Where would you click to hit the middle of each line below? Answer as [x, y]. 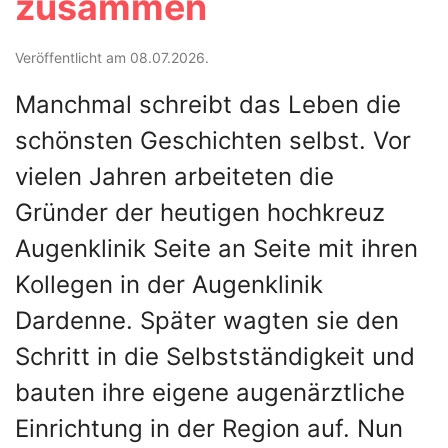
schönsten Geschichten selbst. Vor [213, 140]
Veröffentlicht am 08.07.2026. [112, 57]
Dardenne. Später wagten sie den [207, 320]
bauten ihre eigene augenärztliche [210, 392]
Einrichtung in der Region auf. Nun [209, 428]
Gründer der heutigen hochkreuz [200, 212]
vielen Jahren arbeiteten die [174, 176]
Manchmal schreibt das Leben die [208, 104]
